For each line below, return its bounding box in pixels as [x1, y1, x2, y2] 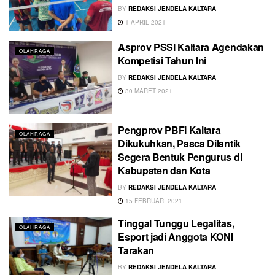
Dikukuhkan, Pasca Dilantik [118, 136, 241, 150]
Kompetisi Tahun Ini [118, 53, 207, 68]
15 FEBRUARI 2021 [123, 196, 183, 205]
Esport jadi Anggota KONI [118, 229, 233, 244]
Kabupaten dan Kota [118, 163, 211, 177]
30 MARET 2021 [123, 87, 173, 96]
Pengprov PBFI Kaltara [118, 122, 221, 137]
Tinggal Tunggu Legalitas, [118, 215, 234, 230]
